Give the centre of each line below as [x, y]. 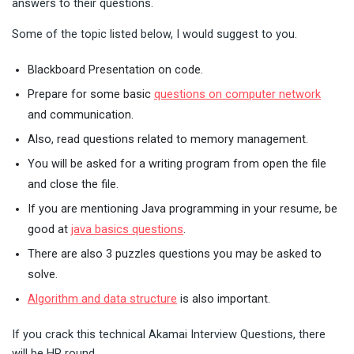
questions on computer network [237, 94]
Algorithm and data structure [102, 299]
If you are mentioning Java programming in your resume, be [183, 209]
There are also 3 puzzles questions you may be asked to [175, 254]
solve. [43, 274]
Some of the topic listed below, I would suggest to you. [154, 34]
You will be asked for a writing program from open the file [177, 164]
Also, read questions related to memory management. [168, 139]
